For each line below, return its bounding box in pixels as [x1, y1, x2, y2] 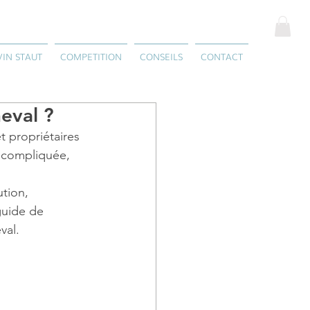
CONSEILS [140, 50, 183, 63]
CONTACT [201, 50, 243, 63]
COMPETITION [60, 50, 122, 63]
